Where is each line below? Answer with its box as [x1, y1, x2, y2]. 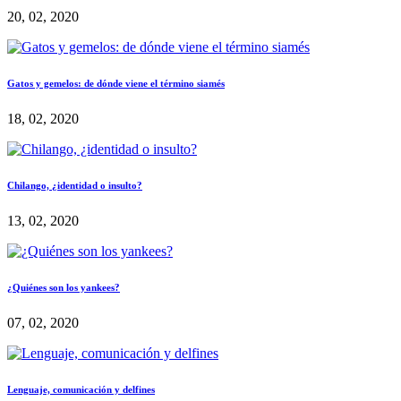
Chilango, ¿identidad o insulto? [7, 179, 142, 191]
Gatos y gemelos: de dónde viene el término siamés [7, 77, 225, 89]
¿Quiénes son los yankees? [7, 281, 120, 293]
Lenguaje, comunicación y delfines [7, 383, 155, 395]
